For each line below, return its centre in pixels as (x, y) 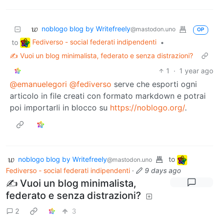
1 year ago (196, 70)
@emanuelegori (38, 84)
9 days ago (163, 170)
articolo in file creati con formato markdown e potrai (108, 96)
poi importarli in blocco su (60, 107)
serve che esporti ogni (154, 84)
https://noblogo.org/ (147, 107)
